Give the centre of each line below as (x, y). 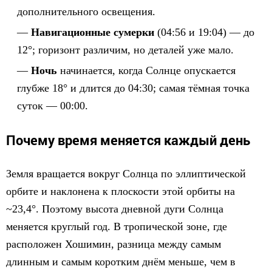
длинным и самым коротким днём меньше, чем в (121, 262)
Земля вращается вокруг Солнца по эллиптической (126, 174)
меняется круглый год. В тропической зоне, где (117, 226)
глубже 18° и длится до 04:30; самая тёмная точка (133, 88)
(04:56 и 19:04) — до (204, 32)
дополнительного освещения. (86, 12)
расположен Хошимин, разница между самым (114, 244)
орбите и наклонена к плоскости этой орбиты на (121, 191)
